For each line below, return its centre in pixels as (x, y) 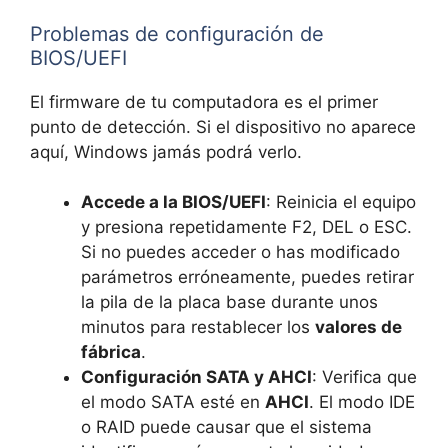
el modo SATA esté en (173, 402)
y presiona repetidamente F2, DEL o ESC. (246, 227)
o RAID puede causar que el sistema (226, 427)
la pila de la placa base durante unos (229, 302)
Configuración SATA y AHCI (196, 377)
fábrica (111, 352)
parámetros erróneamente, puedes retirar (247, 277)
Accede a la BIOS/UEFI (173, 202)
